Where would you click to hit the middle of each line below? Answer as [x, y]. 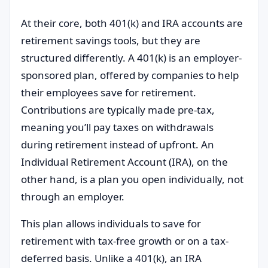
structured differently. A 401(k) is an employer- [131, 58]
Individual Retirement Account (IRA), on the [124, 162]
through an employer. [73, 197]
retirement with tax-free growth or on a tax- [125, 241]
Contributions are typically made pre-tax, [118, 110]
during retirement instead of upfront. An [118, 144]
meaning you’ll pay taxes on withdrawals [117, 127]
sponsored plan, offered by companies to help [130, 75]
